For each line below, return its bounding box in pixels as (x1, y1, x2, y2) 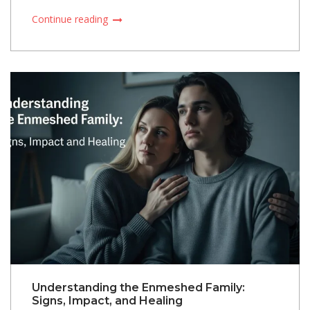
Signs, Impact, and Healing (32, 294, 183, 308)
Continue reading (32, 12, 111, 26)
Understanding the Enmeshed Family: (32, 281, 245, 295)
